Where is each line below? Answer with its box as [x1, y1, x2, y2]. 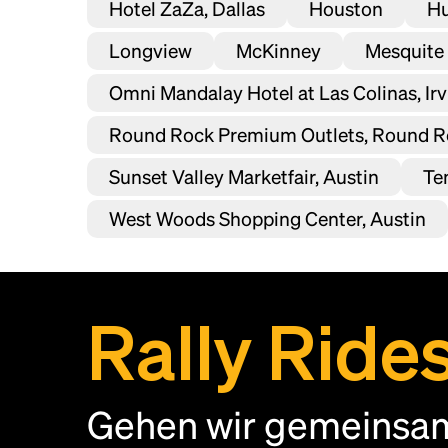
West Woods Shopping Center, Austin [109, 206, 426, 231]
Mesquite [365, 38, 444, 63]
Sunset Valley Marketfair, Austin [109, 164, 379, 189]
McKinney [236, 38, 321, 63]
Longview [109, 38, 192, 63]
